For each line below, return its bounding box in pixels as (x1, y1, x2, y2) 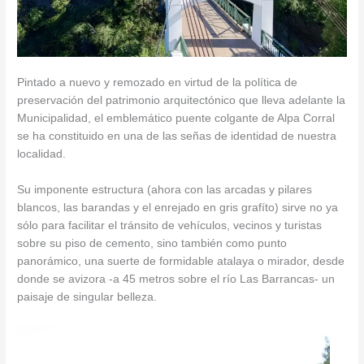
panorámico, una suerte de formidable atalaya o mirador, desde (17, 255, 345, 268)
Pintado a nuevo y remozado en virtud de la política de (17, 76, 298, 89)
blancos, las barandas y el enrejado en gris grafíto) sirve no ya (17, 201, 339, 214)
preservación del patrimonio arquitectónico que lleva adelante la (17, 94, 346, 107)
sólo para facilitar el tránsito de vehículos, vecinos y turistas (17, 219, 323, 232)
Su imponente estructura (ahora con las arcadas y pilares (17, 184, 313, 197)
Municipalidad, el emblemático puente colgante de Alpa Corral (17, 112, 336, 125)
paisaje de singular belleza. (17, 291, 158, 304)
